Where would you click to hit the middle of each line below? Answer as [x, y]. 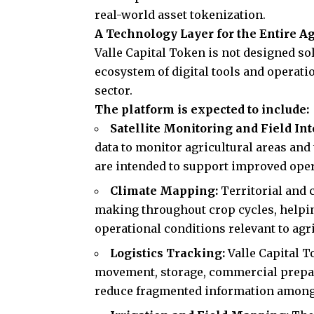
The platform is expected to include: [202, 110]
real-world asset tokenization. [180, 15]
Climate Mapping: [166, 191]
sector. [114, 91]
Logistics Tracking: [169, 253]
